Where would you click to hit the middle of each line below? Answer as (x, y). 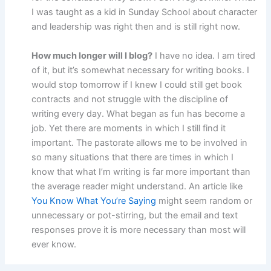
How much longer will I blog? (92, 55)
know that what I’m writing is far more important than (141, 171)
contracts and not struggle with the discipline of (130, 99)
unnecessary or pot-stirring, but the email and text (135, 215)
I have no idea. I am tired (204, 55)
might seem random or (204, 201)
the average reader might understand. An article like (137, 186)
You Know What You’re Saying (94, 201)
